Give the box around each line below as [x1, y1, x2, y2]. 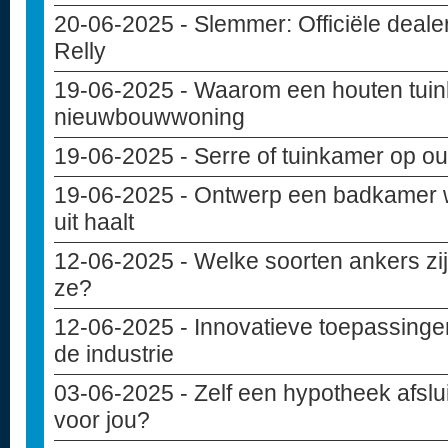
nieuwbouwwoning [54, 104, 245, 130]
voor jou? [54, 407, 150, 433]
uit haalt [54, 209, 134, 235]
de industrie [54, 341, 174, 367]
